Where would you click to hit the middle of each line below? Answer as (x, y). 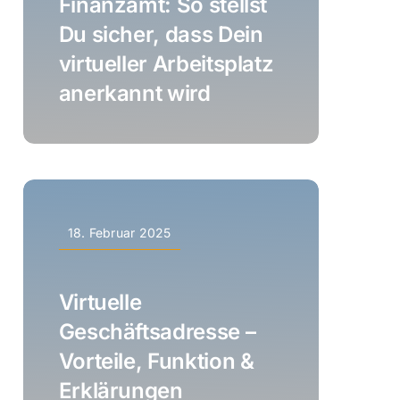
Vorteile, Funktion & (156, 361)
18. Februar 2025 (119, 232)
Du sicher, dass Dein (161, 34)
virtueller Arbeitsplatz (166, 63)
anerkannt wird (134, 93)
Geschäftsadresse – (157, 331)
